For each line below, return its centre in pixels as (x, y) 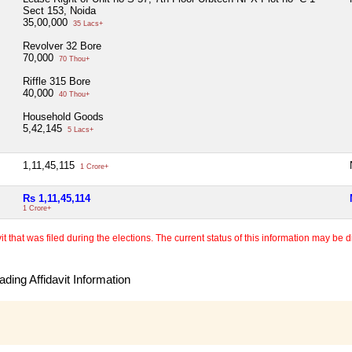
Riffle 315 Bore (57, 81)
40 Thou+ (73, 94)
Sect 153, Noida (59, 10)
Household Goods (63, 116)
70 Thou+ (73, 59)
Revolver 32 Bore (62, 46)
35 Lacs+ (87, 23)
